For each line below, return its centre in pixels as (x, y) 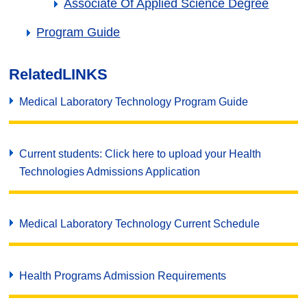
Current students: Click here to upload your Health (140, 154)
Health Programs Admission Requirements (123, 276)
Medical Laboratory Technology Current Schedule (140, 224)
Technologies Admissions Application (110, 172)
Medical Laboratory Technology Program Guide (134, 102)
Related (36, 74)
